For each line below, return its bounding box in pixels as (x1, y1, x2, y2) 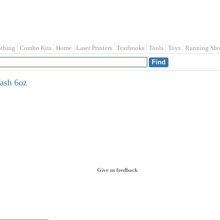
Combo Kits (20, 44, 52, 52)
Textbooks (116, 44, 144, 52)
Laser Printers (76, 44, 112, 52)
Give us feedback (97, 167, 137, 173)
